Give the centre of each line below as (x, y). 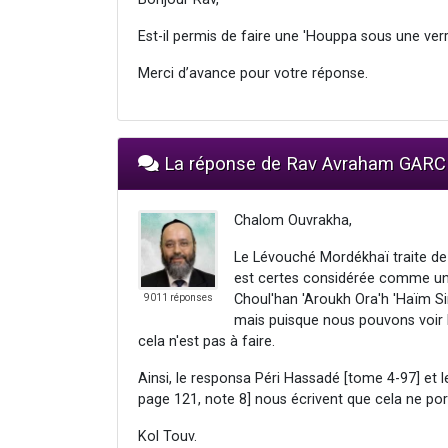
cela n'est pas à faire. (206, 341)
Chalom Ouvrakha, (293, 220)
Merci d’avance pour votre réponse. (253, 73)
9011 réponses (178, 297)
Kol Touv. (167, 436)
